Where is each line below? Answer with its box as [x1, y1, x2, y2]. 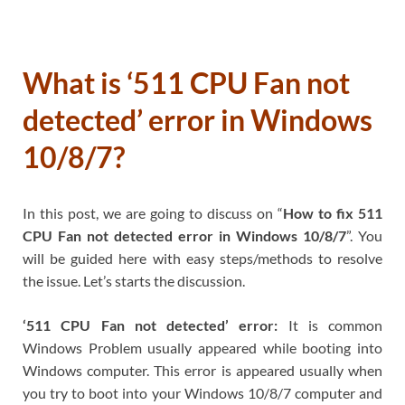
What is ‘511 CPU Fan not [23, 65, 350, 101]
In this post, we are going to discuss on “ [23, 203, 283, 221]
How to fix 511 [283, 203, 382, 221]
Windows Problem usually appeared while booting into [23, 338, 382, 356]
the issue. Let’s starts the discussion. [23, 271, 245, 289]
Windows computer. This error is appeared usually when [23, 361, 382, 379]
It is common [278, 316, 382, 334]
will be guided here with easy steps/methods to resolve [23, 249, 382, 267]
